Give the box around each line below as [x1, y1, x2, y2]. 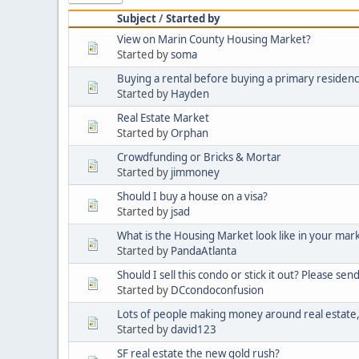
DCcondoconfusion [171, 282, 264, 297]
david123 [171, 321, 216, 337]
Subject [117, 10, 156, 26]
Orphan [171, 125, 208, 140]
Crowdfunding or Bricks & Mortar [117, 149, 281, 164]
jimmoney [171, 164, 220, 179]
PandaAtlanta [171, 243, 236, 258]
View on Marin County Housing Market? [117, 31, 311, 46]
